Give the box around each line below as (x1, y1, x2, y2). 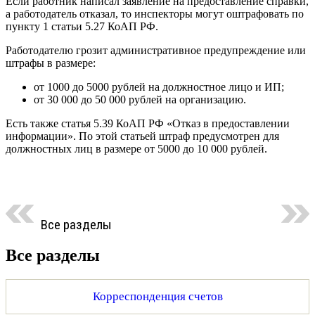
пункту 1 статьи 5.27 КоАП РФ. (6, 20, 158, 32)
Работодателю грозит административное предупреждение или (6, 44, 306, 56)
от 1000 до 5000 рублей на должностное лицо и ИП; (34, 80, 284, 93)
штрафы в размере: (6, 56, 96, 69)
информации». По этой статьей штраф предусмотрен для (6, 129, 279, 142)
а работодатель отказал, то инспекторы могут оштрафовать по (6, 7, 304, 20)
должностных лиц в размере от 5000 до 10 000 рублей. (6, 142, 267, 155)
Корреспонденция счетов (92, 290, 223, 304)
